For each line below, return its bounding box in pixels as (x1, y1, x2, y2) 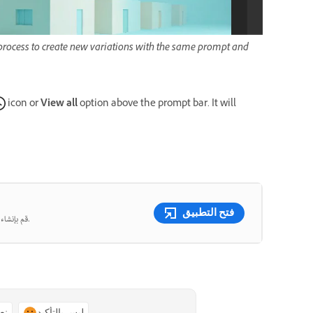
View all (41, 96, 80, 113)
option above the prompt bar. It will (80, 96, 236, 113)
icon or (6, 96, 41, 113)
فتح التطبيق (182, 206, 234, 219)
